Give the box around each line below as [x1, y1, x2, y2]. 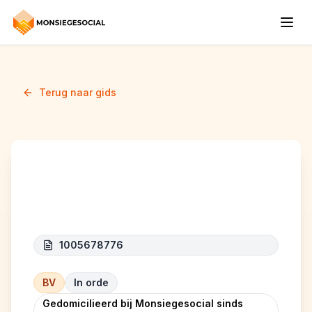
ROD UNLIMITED [33, 185, 198, 210]
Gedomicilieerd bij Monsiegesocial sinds [42, 297, 243, 309]
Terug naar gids [39, 86, 116, 98]
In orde [74, 276, 109, 288]
